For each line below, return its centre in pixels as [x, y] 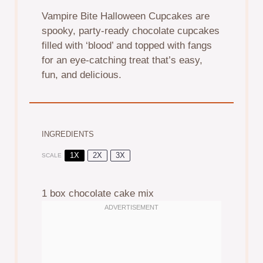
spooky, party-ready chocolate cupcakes [131, 31]
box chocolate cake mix [101, 194]
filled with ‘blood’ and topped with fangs [127, 46]
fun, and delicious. [82, 75]
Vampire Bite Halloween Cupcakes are [126, 16]
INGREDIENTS [68, 134]
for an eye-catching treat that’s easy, [122, 60]
